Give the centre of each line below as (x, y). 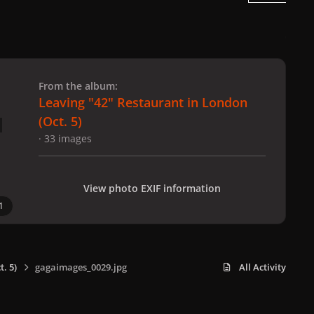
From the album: (78, 86)
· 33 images (65, 138)
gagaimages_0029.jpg (81, 267)
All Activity (262, 267)
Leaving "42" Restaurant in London (143, 102)
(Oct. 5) (60, 121)
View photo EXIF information (152, 188)
